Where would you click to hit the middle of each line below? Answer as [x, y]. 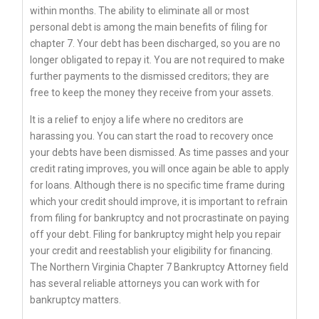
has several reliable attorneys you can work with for [145, 283]
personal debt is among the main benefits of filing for [149, 27]
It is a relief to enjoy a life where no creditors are [137, 119]
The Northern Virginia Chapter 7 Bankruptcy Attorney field [159, 267]
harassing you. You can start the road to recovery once [152, 136]
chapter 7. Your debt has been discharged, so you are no [155, 43]
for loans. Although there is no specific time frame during [157, 185]
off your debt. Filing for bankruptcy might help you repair [156, 234]
